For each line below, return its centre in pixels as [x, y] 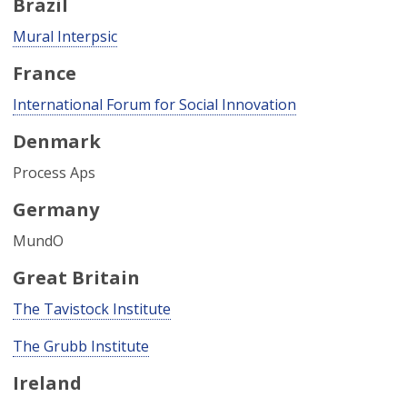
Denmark [57, 141]
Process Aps [54, 173]
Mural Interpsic [65, 36]
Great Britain [76, 278]
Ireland [47, 383]
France [45, 73]
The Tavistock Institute [92, 309]
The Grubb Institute [81, 346]
